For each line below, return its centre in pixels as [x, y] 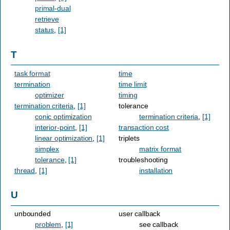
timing [128, 95]
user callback [140, 214]
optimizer [50, 95]
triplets [129, 138]
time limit [133, 84]
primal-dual [53, 8]
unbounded [33, 214]
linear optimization [64, 138]
